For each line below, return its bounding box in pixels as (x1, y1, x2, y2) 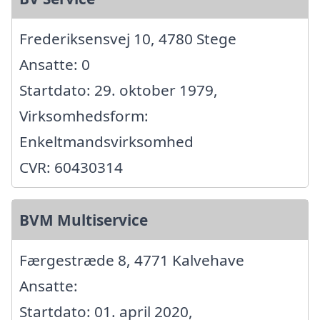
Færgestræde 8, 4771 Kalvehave (19, 249, 244, 270)
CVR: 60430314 (19, 156, 123, 177)
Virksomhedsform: (19, 105, 149, 126)
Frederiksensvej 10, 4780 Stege (19, 28, 236, 49)
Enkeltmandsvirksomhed (19, 131, 194, 151)
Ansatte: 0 (19, 54, 90, 74)
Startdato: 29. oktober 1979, (19, 79, 218, 100)
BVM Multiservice (19, 209, 148, 230)
